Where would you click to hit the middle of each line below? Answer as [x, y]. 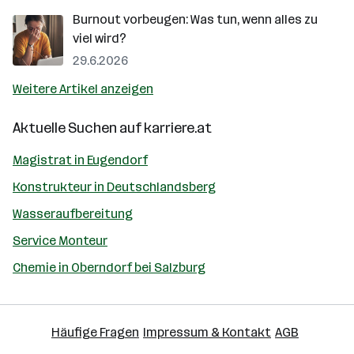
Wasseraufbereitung [73, 214]
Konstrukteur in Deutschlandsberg [114, 187]
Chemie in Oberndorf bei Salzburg [109, 267]
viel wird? [100, 38]
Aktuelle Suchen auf [78, 128]
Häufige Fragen [95, 332]
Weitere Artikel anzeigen [83, 89]
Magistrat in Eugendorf [80, 160]
